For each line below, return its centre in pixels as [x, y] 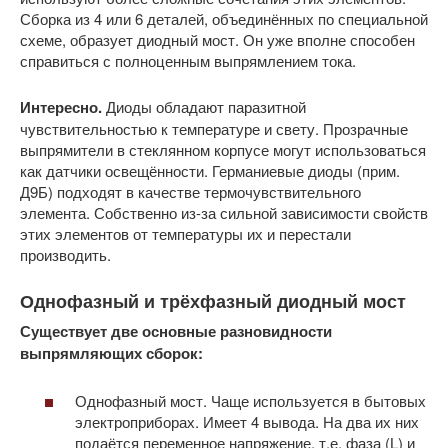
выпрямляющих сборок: [111, 353]
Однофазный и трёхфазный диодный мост [213, 301]
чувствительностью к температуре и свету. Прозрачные [214, 128]
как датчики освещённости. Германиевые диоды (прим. [210, 170]
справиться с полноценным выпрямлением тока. [188, 60]
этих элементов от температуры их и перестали [185, 233]
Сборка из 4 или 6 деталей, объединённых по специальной [224, 18]
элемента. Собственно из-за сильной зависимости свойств [224, 212]
